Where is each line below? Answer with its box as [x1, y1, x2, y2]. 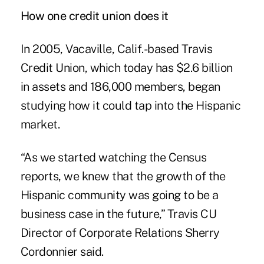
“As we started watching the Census [20, 150, 207, 164]
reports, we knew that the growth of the [20, 169, 226, 183]
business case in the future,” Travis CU [20, 206, 217, 221]
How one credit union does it [20, 8, 169, 23]
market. [20, 117, 60, 131]
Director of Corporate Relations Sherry [20, 225, 220, 240]
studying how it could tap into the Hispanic [20, 98, 241, 113]
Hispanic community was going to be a [20, 187, 219, 202]
